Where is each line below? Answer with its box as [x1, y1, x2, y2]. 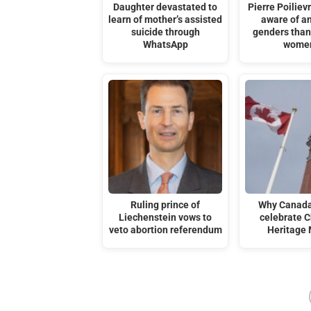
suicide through [131, 26, 200, 39]
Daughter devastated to [113, 1, 218, 14]
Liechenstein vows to [119, 211, 212, 224]
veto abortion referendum [108, 224, 222, 236]
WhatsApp [142, 39, 188, 51]
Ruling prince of [131, 199, 201, 211]
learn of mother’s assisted [108, 14, 223, 26]
